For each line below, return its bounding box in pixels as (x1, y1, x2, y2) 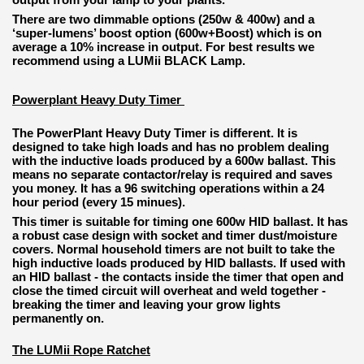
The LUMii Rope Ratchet (12, 343, 150, 357)
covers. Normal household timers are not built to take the (12, 242, 335, 257)
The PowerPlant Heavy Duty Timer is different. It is (12, 126, 297, 141)
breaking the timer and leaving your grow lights (12, 297, 280, 312)
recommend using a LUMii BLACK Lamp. (12, 54, 245, 68)
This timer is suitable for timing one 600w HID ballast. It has (12, 214, 348, 229)
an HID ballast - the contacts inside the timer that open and (12, 270, 344, 284)
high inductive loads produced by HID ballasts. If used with (12, 256, 345, 271)
